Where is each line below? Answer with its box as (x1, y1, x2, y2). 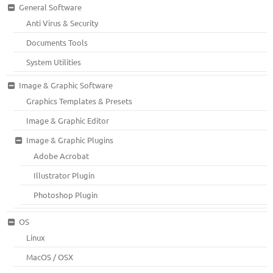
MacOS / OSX (26, 251, 74, 262)
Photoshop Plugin (34, 189, 98, 200)
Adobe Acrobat (34, 150, 90, 161)
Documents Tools (26, 37, 88, 48)
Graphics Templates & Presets (26, 95, 133, 106)
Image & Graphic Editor (26, 115, 110, 126)
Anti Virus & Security (26, 17, 99, 28)
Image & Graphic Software (18, 79, 113, 90)
